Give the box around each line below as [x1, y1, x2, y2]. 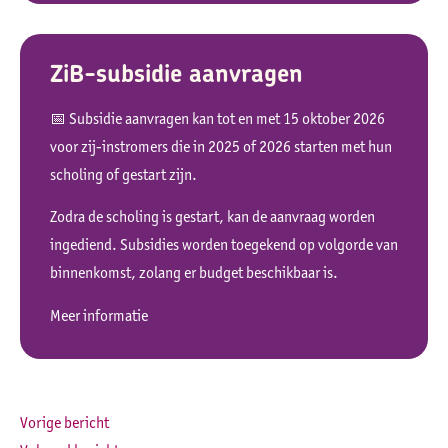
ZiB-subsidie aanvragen [50, 56, 303, 89]
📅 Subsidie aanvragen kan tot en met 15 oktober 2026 [50, 108, 385, 128]
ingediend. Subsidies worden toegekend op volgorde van [50, 235, 398, 255]
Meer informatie [50, 305, 148, 325]
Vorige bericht [20, 413, 109, 433]
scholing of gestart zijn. [50, 164, 197, 184]
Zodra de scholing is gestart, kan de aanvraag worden [50, 207, 375, 227]
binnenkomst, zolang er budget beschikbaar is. [50, 263, 341, 283]
